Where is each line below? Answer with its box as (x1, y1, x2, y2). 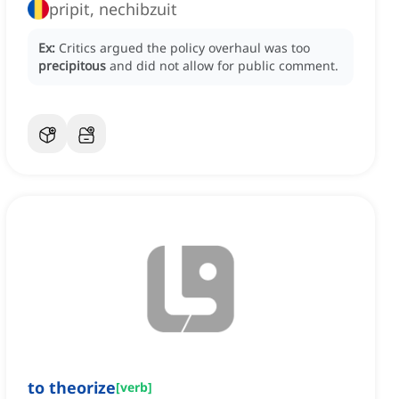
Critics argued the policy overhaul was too (59, 39, 310, 57)
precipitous (38, 57, 106, 75)
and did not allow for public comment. (110, 57, 338, 75)
